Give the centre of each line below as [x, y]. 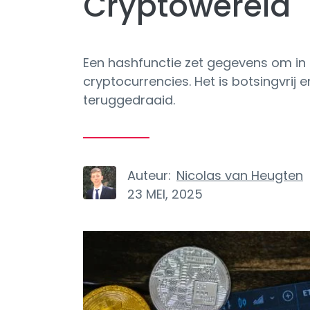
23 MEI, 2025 [165, 194]
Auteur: [149, 175]
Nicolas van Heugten [240, 175]
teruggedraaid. [129, 100]
